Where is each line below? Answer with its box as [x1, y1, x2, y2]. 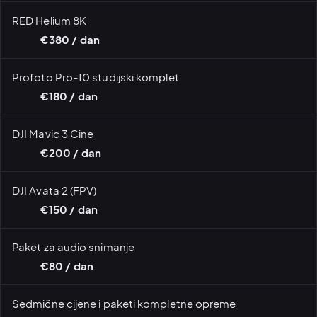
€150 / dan [40, 202, 98, 216]
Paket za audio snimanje [12, 239, 134, 253]
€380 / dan [40, 33, 100, 46]
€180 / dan [40, 89, 98, 103]
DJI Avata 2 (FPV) [12, 183, 97, 197]
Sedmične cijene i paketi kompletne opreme [12, 296, 236, 310]
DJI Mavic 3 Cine [12, 126, 94, 140]
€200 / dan [40, 146, 101, 159]
